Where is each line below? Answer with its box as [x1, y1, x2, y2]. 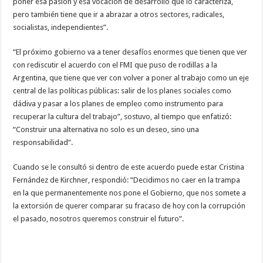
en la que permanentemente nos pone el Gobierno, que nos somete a [13, 188, 247, 197]
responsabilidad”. [13, 137, 73, 147]
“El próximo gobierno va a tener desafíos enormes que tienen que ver [13, 47, 248, 56]
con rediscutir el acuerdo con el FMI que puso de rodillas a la [13, 60, 218, 69]
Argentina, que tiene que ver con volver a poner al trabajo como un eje [13, 73, 249, 82]
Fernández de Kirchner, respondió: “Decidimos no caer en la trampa [13, 175, 241, 184]
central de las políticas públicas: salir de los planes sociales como [13, 86, 232, 95]
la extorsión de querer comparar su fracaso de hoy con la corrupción [13, 201, 246, 210]
